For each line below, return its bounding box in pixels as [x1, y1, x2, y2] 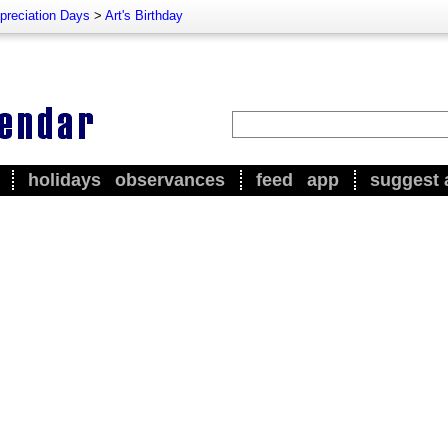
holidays [28, 170, 101, 190]
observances [115, 170, 225, 190]
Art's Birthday [105, 8, 183, 23]
